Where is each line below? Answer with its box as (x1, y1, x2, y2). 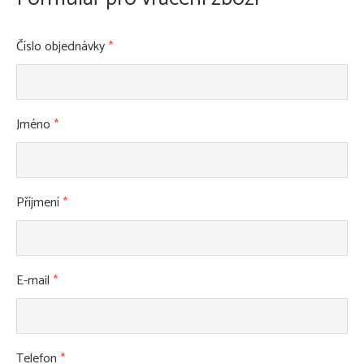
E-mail (16, 270, 53, 292)
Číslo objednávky (16, 36, 108, 58)
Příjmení (16, 192, 63, 214)
